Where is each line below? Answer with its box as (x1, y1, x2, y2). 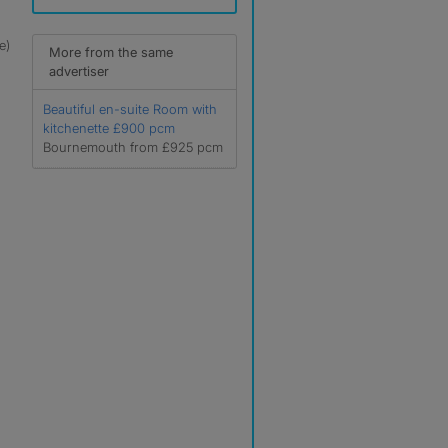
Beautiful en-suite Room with (43, 101, 217, 117)
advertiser (49, 63, 109, 79)
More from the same (49, 44, 173, 60)
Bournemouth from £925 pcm (43, 139, 223, 155)
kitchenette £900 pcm (43, 120, 175, 136)
